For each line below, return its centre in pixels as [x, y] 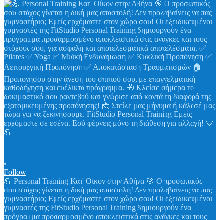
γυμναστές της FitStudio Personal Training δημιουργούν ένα [97, 208]
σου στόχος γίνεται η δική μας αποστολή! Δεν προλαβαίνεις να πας [108, 190]
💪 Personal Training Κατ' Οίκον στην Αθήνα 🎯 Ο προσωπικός [103, 181]
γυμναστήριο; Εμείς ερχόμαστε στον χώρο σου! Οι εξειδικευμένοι [108, 199]
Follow [15, 172]
